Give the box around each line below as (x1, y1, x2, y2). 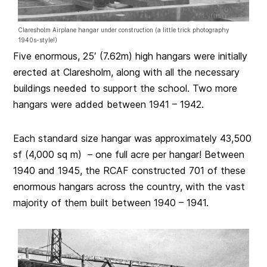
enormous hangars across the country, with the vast (13, 180, 246, 193)
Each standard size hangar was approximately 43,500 (13, 132, 252, 144)
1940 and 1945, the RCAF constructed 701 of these (13, 164, 246, 176)
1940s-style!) (18, 36, 58, 44)
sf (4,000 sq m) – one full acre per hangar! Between (13, 148, 245, 160)
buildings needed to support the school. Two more (13, 82, 238, 94)
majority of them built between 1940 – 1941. (13, 196, 209, 209)
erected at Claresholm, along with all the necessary (13, 66, 240, 78)
